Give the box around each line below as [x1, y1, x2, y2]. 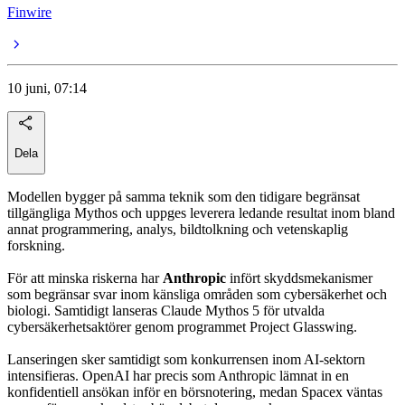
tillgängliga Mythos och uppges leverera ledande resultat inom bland [7, 205, 395, 221]
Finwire [7, 4, 52, 20]
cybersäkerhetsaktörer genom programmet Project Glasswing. [7, 319, 357, 335]
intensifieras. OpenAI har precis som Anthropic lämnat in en [7, 368, 349, 384]
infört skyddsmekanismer [230, 270, 372, 287]
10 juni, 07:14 [7, 80, 87, 96]
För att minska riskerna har [7, 270, 163, 287]
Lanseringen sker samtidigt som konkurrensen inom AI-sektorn [7, 352, 365, 368]
